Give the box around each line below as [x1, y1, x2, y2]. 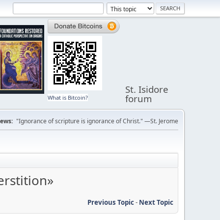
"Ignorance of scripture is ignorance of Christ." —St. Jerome [16, 117, 178, 125]
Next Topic [139, 197, 173, 207]
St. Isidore [125, 83, 169, 95]
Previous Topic [87, 197, 134, 207]
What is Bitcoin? [48, 94, 88, 101]
